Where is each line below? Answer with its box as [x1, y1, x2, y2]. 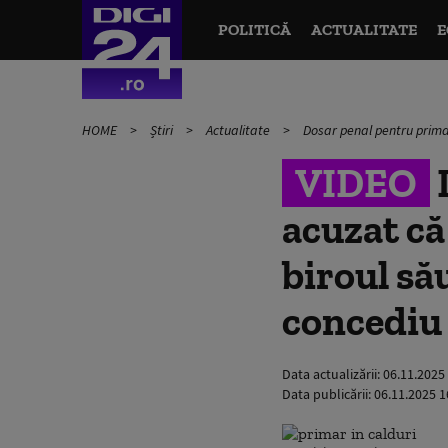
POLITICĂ [217, 20, 291, 39]
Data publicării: [282, 385, 374, 403]
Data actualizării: [282, 365, 383, 383]
